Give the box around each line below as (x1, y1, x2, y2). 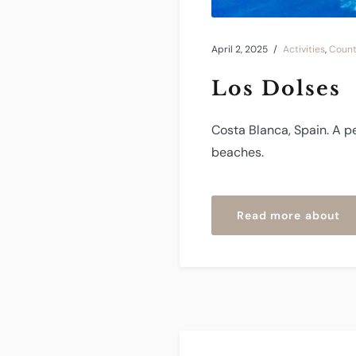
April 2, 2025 (211, 42, 268, 56)
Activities (283, 42, 325, 56)
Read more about (237, 207, 340, 222)
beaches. (211, 143, 264, 161)
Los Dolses (211, 75, 341, 101)
